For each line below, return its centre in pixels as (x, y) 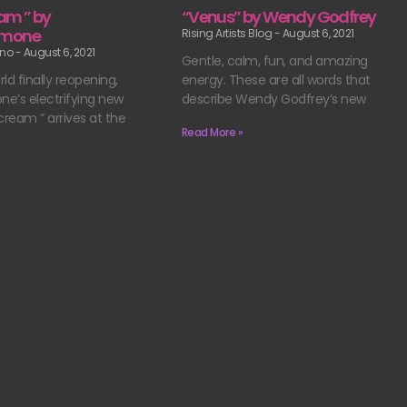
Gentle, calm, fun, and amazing (274, 60)
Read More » (212, 132)
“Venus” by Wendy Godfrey (278, 16)
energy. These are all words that (276, 79)
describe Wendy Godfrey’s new (273, 99)
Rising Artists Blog (228, 33)
